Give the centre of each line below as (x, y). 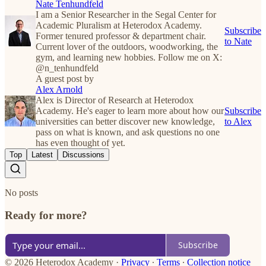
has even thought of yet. (80, 142)
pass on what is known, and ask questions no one (128, 132)
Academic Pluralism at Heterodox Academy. (119, 25)
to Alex (238, 121)
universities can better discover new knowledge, (125, 121)
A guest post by (65, 78)
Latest (42, 154)
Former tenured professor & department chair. (121, 36)
